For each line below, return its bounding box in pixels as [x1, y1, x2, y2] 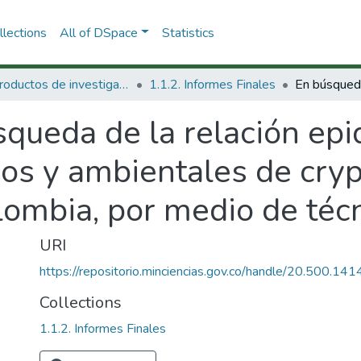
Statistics [161, 23, 214, 42]
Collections [39, 292, 122, 313]
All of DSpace [59, 23, 138, 42]
